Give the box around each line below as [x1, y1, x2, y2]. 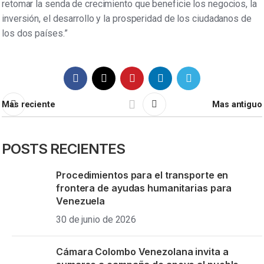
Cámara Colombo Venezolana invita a [56, 246, 229, 258]
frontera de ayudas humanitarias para [56, 182, 232, 194]
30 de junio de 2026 [56, 214, 137, 226]
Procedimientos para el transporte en [56, 169, 229, 181]
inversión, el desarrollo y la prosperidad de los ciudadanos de [2, 13, 252, 25]
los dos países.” [2, 28, 68, 39]
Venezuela [56, 195, 105, 207]
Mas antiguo [212, 99, 262, 110]
